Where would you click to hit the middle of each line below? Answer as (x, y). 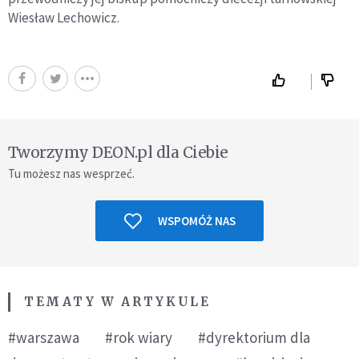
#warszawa (44, 337)
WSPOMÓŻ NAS (196, 221)
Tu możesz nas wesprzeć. (71, 173)
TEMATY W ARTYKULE (117, 302)
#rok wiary (139, 337)
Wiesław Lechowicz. (64, 18)
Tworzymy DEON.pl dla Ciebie (118, 152)
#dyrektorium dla (254, 337)
